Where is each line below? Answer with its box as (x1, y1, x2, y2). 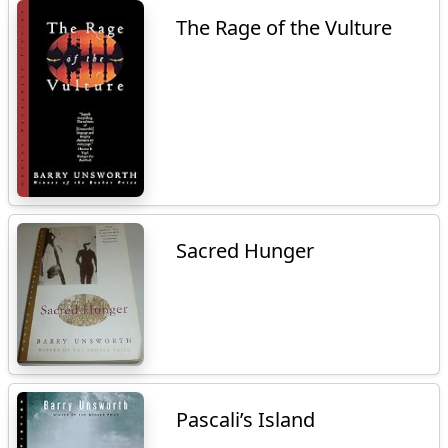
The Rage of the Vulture (176, 14, 393, 42)
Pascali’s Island (176, 405, 316, 433)
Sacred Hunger (176, 237, 315, 265)
